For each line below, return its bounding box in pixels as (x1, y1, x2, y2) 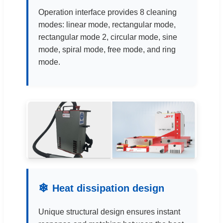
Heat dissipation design (52, 183, 164, 194)
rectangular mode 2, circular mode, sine (38, 32, 177, 41)
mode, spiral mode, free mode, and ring (38, 45, 176, 54)
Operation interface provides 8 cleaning (38, 7, 177, 16)
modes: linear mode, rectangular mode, (38, 20, 176, 29)
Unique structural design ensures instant (38, 208, 180, 217)
